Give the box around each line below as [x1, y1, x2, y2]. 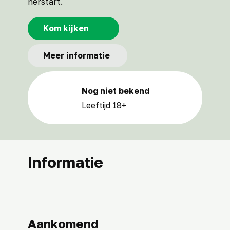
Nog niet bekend [82, 86, 149, 96]
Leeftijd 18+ [82, 100, 126, 110]
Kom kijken [43, 23, 91, 33]
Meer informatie [43, 50, 112, 61]
